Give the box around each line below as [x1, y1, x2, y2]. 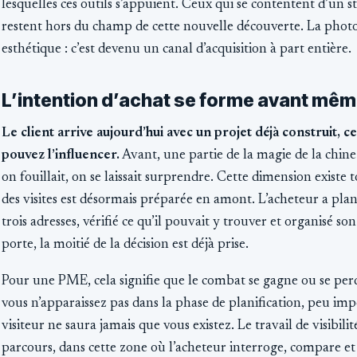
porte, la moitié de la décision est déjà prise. [2, 237, 249, 252]
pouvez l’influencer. [2, 148, 120, 163]
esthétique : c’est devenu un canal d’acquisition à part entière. [2, 42, 351, 57]
